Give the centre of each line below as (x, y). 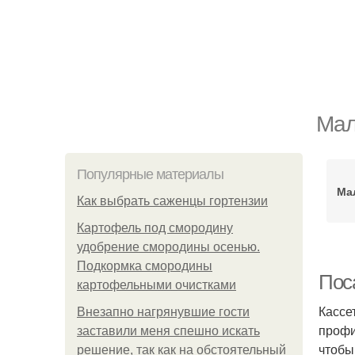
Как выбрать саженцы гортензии (172, 201)
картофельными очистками (157, 285)
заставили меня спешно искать (168, 331)
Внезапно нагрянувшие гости (163, 312)
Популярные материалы (150, 174)
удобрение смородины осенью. (168, 247)
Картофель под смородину (155, 228)
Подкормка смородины (145, 266)
